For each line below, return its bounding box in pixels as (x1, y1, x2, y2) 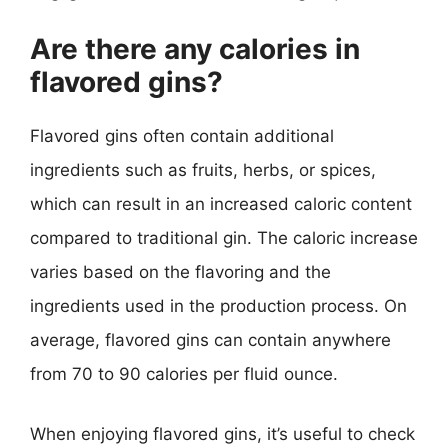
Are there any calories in (30, 32, 360, 66)
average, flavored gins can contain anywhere (30, 330, 391, 350)
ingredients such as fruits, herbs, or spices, (30, 160, 376, 180)
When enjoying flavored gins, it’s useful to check (30, 423, 415, 444)
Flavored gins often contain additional (30, 126, 334, 146)
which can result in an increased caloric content (30, 194, 412, 214)
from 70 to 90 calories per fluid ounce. (30, 364, 338, 384)
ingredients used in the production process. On (30, 296, 407, 316)
